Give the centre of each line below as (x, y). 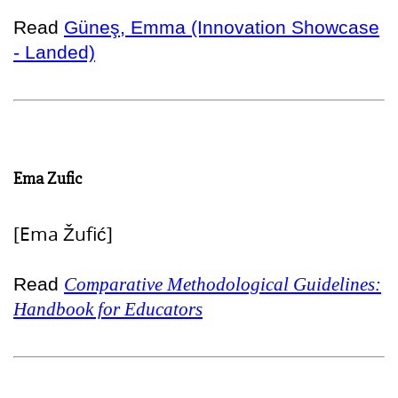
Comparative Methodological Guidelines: (223, 284)
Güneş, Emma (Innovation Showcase (222, 27)
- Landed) (54, 52)
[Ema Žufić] (63, 233)
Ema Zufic (48, 178)
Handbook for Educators (108, 309)
